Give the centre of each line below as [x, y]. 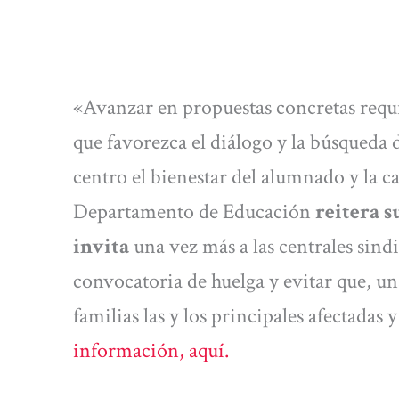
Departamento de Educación [192, 212]
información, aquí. [151, 351]
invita [101, 247]
